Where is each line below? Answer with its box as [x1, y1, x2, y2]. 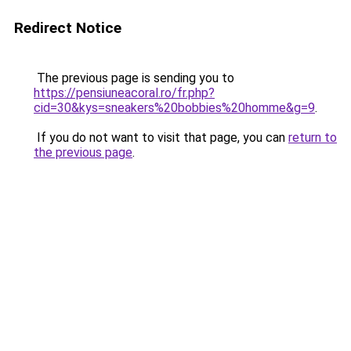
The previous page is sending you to [34, 71, 234, 85]
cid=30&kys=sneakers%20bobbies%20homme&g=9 [34, 100, 315, 115]
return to [288, 130, 337, 145]
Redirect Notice [14, 19, 121, 37]
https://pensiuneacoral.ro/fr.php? [34, 85, 215, 100]
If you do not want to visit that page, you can [34, 130, 288, 145]
